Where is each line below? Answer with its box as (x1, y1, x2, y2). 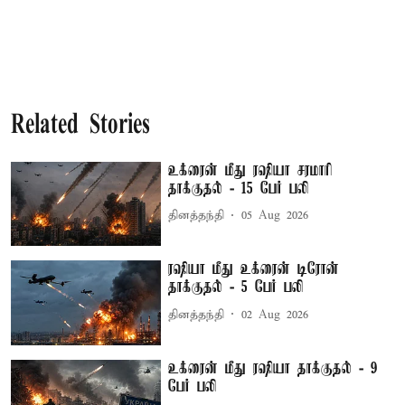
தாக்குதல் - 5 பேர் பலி (168, 278, 304, 297)
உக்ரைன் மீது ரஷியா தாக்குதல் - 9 (168, 359, 379, 378)
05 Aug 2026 (241, 208, 309, 223)
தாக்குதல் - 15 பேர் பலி (168, 179, 309, 198)
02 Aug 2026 (241, 306, 309, 323)
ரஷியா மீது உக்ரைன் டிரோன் (168, 260, 340, 279)
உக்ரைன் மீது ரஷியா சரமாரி (168, 161, 334, 180)
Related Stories (11, 111, 150, 140)
